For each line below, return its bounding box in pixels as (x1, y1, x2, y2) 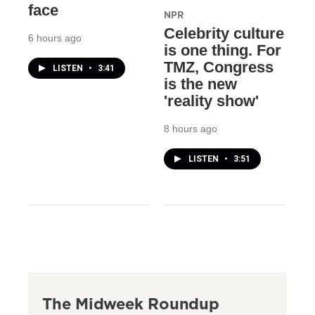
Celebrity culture (163, 24, 284, 42)
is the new (163, 75, 237, 93)
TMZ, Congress (163, 58, 274, 76)
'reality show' (163, 91, 259, 110)
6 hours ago (28, 32, 82, 44)
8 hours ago (163, 122, 217, 134)
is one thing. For (163, 41, 281, 59)
